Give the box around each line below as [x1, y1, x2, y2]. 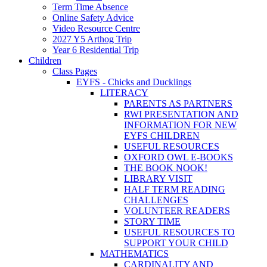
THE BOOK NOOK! [124, 162, 207, 173]
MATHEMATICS [100, 248, 169, 259]
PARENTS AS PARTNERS [124, 98, 232, 108]
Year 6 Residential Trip [52, 44, 139, 55]
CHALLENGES [124, 194, 188, 205]
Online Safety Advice [52, 12, 133, 23]
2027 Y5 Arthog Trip [52, 33, 132, 44]
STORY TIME [124, 216, 181, 226]
